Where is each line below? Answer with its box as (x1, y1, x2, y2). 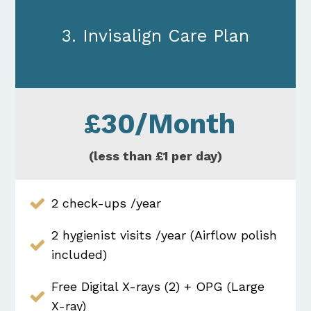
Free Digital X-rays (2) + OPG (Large (51, 278, 264, 294)
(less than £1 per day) (89, 148, 222, 163)
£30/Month (76, 107, 235, 140)
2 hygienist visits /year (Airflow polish (51, 227, 277, 242)
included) (51, 246, 107, 262)
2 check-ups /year (51, 195, 161, 210)
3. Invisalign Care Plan (62, 25, 249, 46)
